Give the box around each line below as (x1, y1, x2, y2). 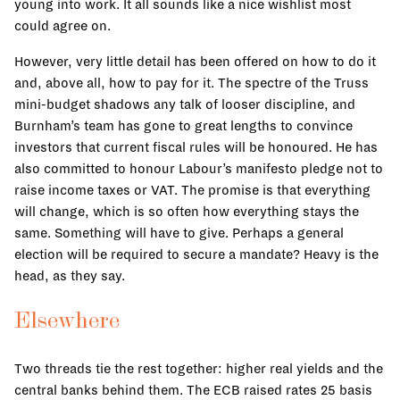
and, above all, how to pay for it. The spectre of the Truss (14, 75, 369, 90)
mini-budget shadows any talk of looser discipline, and (14, 96, 355, 112)
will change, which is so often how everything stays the (14, 204, 359, 219)
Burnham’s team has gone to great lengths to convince (14, 118, 353, 133)
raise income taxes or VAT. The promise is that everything (14, 182, 371, 197)
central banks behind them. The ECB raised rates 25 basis (14, 383, 372, 398)
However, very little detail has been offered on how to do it (14, 54, 376, 69)
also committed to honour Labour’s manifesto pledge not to (14, 161, 383, 176)
